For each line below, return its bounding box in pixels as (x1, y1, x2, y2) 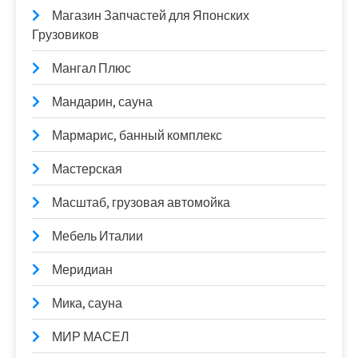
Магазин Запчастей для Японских (52, 7, 249, 24)
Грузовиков (32, 26, 99, 43)
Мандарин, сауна (52, 93, 153, 110)
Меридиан (52, 261, 113, 278)
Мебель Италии (52, 228, 143, 245)
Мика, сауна (52, 295, 122, 312)
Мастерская (52, 161, 122, 177)
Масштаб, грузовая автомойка (52, 194, 230, 211)
